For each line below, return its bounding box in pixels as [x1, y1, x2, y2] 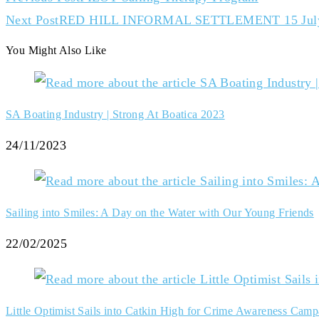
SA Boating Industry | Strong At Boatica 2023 [6, 108, 225, 120]
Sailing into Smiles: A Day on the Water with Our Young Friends [6, 206, 314, 219]
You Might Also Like [6, 43, 107, 56]
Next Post [6, 12, 59, 27]
